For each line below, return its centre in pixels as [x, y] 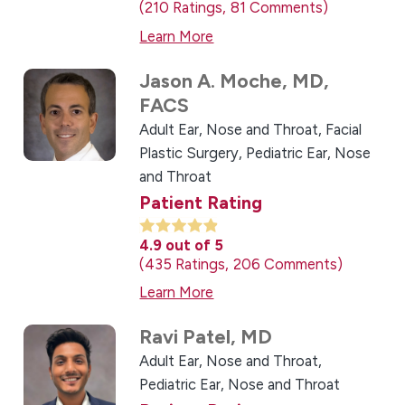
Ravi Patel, [190, 336]
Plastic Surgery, [193, 152]
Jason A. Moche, [216, 80]
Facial [344, 129]
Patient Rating [201, 202]
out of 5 [195, 245]
